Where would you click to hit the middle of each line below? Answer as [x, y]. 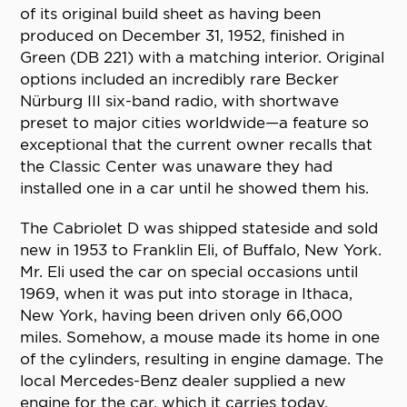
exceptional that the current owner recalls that [197, 145]
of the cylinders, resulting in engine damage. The [202, 359]
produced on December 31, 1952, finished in [183, 36]
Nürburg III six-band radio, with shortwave [180, 101]
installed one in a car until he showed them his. [195, 189]
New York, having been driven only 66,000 [182, 316]
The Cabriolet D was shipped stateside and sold [199, 228]
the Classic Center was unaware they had [177, 167]
